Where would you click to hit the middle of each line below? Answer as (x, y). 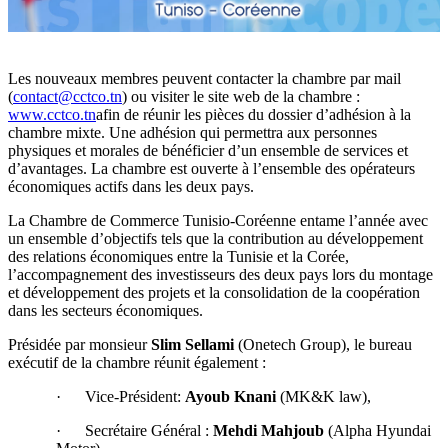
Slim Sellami (192, 344)
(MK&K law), (323, 396)
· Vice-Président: (120, 396)
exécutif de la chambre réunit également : (137, 362)
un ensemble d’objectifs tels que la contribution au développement (215, 238)
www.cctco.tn (52, 114)
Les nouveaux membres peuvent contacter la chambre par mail (204, 78)
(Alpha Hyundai (377, 430)
